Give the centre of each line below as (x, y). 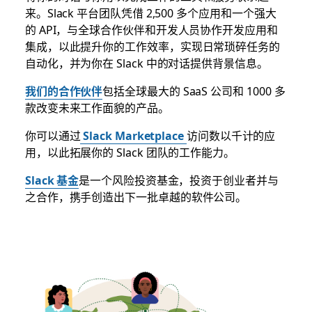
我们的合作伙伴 (64, 91)
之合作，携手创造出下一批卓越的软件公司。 (136, 197)
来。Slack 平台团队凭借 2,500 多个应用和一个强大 (150, 13)
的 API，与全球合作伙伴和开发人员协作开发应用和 (151, 30)
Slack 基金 (52, 180)
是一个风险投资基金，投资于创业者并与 (179, 180)
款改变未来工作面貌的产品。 (97, 108)
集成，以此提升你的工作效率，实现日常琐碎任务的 (152, 46)
